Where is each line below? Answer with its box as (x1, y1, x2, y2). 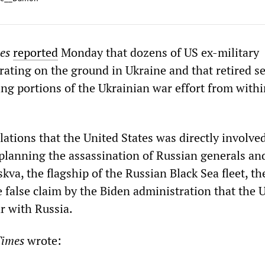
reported (13, 44, 58, 60)
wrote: (24, 232, 62, 248)
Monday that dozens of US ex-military (58, 44, 259, 60)
